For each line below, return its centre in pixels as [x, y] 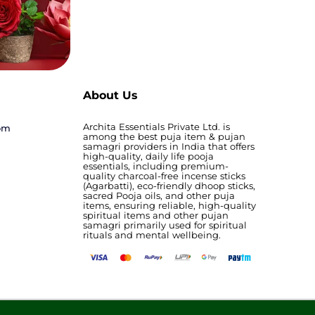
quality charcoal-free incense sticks [165, 175]
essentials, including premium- [156, 166]
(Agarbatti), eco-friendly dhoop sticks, [169, 185]
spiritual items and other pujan [156, 215]
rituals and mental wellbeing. [152, 234]
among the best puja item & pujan [165, 136]
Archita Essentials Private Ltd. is [157, 126]
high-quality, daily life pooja [149, 156]
